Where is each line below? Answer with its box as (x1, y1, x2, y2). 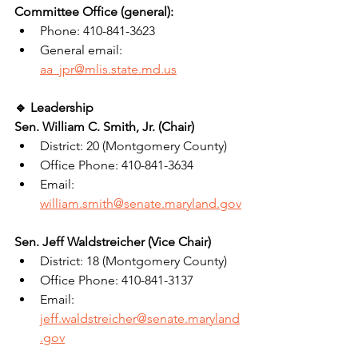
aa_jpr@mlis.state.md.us (40, 61, 177, 77)
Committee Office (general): (14, 3, 173, 19)
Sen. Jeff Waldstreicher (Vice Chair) (14, 233, 211, 249)
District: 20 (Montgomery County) (40, 137, 227, 153)
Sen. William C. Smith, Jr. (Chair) (14, 118, 194, 134)
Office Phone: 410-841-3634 (40, 157, 193, 173)
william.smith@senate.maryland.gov (40, 195, 241, 211)
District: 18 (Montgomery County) (40, 253, 227, 268)
